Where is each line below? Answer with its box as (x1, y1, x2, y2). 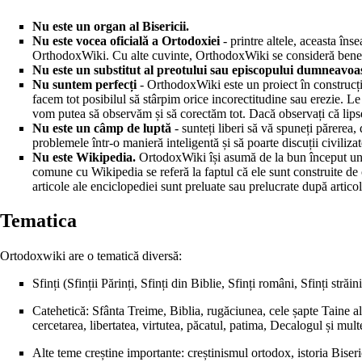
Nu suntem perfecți (32, 77, 137, 91)
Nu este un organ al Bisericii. (32, 19, 189, 33)
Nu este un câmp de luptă (32, 120, 171, 135)
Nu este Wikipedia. (32, 149, 136, 164)
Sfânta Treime (92, 303, 163, 318)
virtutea (142, 318, 180, 332)
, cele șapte (263, 303, 322, 318)
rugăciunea (207, 303, 263, 318)
